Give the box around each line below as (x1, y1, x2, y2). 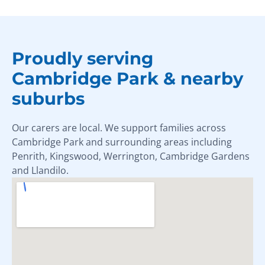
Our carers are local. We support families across (12, 121, 226, 134)
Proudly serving (12, 47, 153, 69)
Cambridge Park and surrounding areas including (12, 135, 232, 148)
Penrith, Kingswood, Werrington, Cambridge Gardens (12, 149, 250, 163)
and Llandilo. (12, 163, 69, 177)
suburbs (12, 88, 85, 109)
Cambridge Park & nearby (12, 67, 243, 89)
